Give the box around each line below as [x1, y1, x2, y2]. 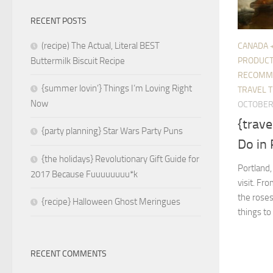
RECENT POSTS [30, 16, 87, 27]
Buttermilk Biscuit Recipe [30, 55, 125, 67]
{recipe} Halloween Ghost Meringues [41, 196, 180, 208]
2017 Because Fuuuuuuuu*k [30, 169, 138, 180]
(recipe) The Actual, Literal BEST [41, 40, 160, 52]
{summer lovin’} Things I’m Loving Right [41, 83, 192, 94]
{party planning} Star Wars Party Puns [41, 126, 183, 137]
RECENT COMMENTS [30, 249, 107, 260]
